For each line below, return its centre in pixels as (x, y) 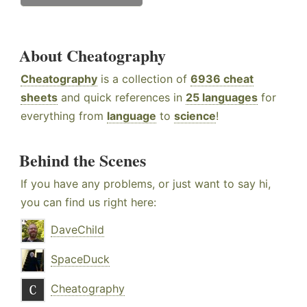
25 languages (222, 98)
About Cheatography (93, 56)
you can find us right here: (88, 202)
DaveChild (77, 230)
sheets (39, 98)
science (195, 116)
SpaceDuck (80, 259)
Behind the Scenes (83, 160)
